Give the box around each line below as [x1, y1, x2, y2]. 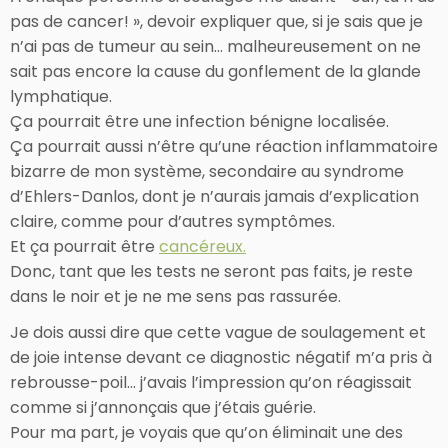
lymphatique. [10, 84, 112, 108]
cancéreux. [159, 234, 246, 258]
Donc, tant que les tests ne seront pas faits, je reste [10, 259, 413, 283]
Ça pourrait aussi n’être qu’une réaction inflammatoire [10, 134, 438, 158]
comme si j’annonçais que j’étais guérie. [10, 395, 316, 419]
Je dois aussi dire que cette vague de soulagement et [10, 320, 426, 344]
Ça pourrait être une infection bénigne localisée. [10, 109, 389, 133]
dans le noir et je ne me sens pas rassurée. [10, 284, 341, 308]
